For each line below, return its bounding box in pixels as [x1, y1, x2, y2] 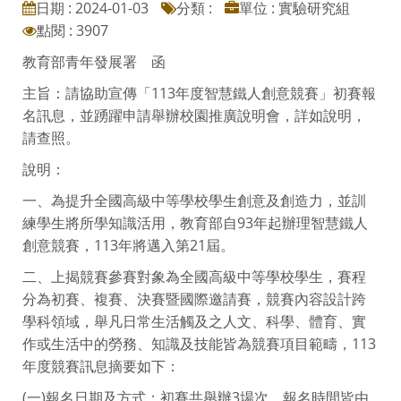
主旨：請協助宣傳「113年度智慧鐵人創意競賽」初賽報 [22, 82, 376, 103]
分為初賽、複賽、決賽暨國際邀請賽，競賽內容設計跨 [22, 288, 366, 309]
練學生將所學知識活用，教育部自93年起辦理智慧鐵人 [22, 212, 368, 233]
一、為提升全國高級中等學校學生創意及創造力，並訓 [22, 190, 366, 210]
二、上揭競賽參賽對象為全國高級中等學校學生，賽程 [22, 266, 366, 286]
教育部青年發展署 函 [22, 51, 166, 72]
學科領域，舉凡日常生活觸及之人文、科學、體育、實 [22, 311, 366, 331]
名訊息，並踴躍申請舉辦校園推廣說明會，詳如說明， [22, 105, 366, 125]
